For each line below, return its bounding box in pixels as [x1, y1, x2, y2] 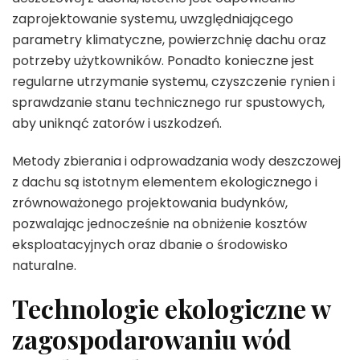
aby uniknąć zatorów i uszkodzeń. [12, 113, 222, 133]
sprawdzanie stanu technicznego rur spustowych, [12, 92, 325, 112]
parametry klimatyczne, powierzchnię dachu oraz [12, 30, 326, 49]
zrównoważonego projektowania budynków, [12, 193, 288, 212]
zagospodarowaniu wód [12, 321, 292, 356]
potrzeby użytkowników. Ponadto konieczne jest [12, 51, 314, 70]
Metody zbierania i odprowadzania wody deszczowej [12, 151, 341, 170]
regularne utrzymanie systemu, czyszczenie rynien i [12, 72, 335, 91]
